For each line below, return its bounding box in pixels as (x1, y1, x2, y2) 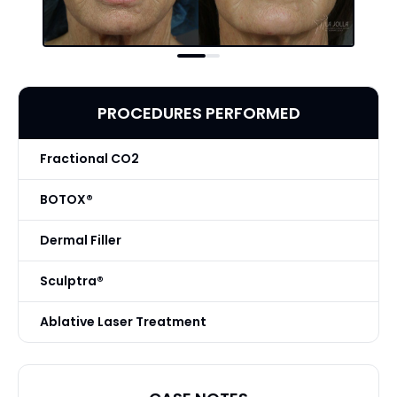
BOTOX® (40, 190, 93, 208)
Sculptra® (40, 271, 104, 290)
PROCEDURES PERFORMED (97, 101, 300, 124)
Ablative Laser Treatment (40, 312, 206, 331)
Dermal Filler (40, 230, 121, 249)
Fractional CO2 (40, 149, 139, 167)
